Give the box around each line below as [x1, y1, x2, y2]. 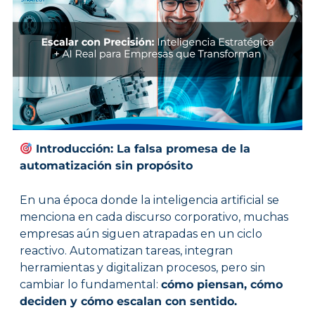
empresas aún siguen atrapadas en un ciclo [19, 227, 262, 241]
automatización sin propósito [19, 159, 193, 173]
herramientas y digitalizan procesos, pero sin [19, 261, 265, 275]
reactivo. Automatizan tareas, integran [19, 244, 233, 258]
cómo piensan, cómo [160, 278, 283, 292]
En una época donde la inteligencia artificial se [19, 193, 279, 207]
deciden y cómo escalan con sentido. [19, 295, 237, 309]
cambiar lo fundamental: [19, 278, 161, 292]
